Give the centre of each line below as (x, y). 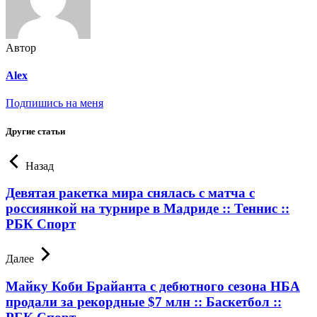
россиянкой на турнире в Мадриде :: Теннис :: (148, 209)
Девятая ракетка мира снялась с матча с (130, 193)
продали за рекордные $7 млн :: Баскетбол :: (144, 301)
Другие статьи (35, 131)
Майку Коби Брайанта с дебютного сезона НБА (153, 286)
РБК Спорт (41, 224)
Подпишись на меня (54, 103)
